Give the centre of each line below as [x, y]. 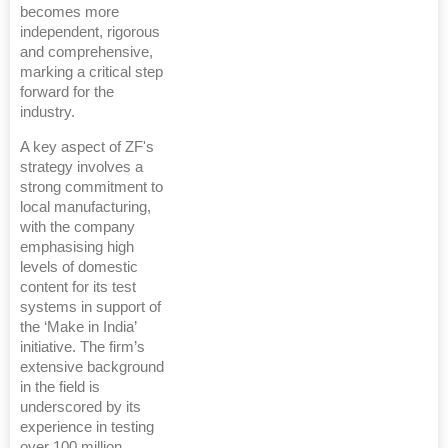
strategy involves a [81, 167]
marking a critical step [91, 72]
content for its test [78, 287]
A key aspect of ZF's [87, 147]
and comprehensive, [86, 52]
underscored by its [80, 407]
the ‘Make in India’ [78, 327]
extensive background [92, 367]
